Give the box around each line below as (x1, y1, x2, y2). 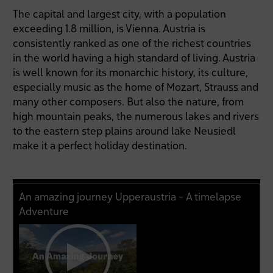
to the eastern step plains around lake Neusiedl (13, 124, 236, 138)
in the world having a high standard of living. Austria (13, 51, 256, 65)
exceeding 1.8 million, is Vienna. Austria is (13, 22, 206, 35)
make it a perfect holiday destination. (13, 139, 188, 152)
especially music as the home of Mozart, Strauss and (13, 80, 259, 94)
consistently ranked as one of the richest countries (13, 37, 252, 50)
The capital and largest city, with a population (13, 7, 227, 21)
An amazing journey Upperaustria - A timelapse (19, 190, 242, 203)
